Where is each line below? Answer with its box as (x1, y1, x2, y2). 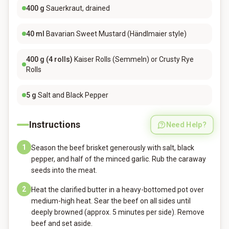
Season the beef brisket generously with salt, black (31, 144, 194, 152)
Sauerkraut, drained (46, 4, 110, 12)
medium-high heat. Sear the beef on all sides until (31, 197, 191, 205)
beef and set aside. (31, 219, 93, 227)
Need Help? (166, 120, 207, 129)
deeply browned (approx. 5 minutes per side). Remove (31, 208, 204, 216)
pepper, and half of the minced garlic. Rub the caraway (31, 155, 206, 163)
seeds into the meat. (31, 166, 97, 174)
